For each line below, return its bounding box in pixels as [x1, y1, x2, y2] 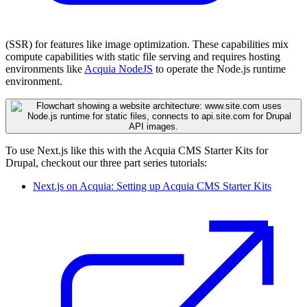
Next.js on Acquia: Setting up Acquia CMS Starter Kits [33, 180, 271, 192]
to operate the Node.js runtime [153, 62, 286, 75]
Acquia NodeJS [84, 62, 153, 75]
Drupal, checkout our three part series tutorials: [5, 156, 207, 169]
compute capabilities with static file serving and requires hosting [5, 50, 280, 62]
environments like [5, 62, 84, 75]
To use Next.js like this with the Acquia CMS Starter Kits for [5, 144, 268, 156]
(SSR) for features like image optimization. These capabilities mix [5, 38, 288, 50]
